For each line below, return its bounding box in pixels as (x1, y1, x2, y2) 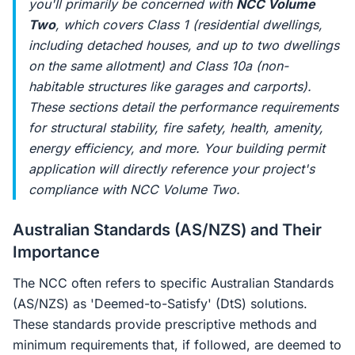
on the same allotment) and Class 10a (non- (29, 58, 288, 74)
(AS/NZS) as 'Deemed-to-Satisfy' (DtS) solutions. (13, 296, 307, 311)
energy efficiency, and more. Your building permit (29, 140, 325, 156)
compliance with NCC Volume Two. (29, 181, 240, 197)
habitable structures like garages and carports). (29, 78, 311, 94)
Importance (13, 242, 100, 261)
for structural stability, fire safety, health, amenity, (29, 120, 323, 136)
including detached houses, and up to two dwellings (29, 37, 339, 53)
